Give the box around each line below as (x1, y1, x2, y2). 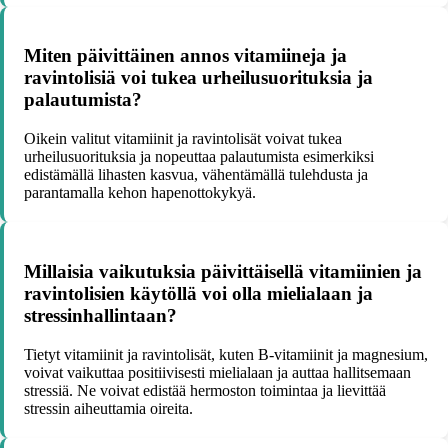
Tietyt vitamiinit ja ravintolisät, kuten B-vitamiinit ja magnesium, (24, 345, 428, 363)
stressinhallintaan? (24, 304, 177, 326)
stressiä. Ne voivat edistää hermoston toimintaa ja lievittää (24, 381, 386, 399)
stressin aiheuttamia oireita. (24, 399, 193, 417)
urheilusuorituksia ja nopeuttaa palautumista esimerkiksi (24, 148, 374, 166)
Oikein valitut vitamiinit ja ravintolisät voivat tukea (24, 130, 342, 148)
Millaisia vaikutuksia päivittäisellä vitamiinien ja (24, 260, 422, 282)
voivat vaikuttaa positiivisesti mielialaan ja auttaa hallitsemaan (24, 363, 411, 381)
